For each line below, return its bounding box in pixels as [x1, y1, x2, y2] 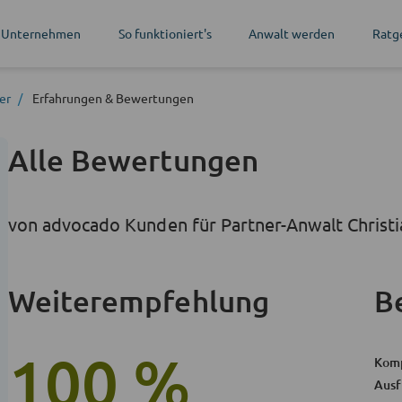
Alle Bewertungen [8, 141, 258, 178]
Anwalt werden [249, 25, 336, 41]
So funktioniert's [118, 25, 212, 41]
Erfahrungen [32, 89, 102, 106]
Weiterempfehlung [8, 282, 269, 319]
